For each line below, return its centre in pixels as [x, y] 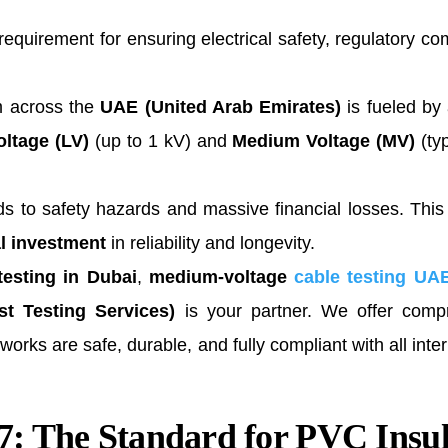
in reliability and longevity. [211, 242]
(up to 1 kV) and [160, 140]
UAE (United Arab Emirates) [221, 106]
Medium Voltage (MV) [324, 140]
